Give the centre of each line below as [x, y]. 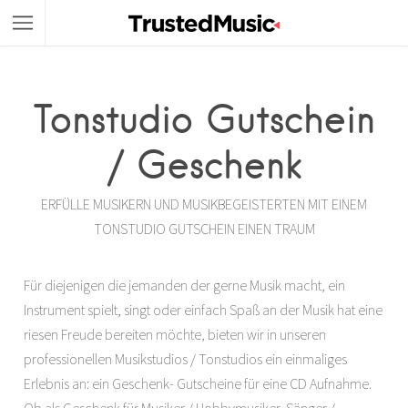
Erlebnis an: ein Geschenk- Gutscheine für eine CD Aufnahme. [198, 383]
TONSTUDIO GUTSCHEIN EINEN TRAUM [204, 229]
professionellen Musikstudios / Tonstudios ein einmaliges [185, 359]
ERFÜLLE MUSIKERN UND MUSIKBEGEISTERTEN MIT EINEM [204, 204]
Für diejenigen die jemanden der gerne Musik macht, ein [184, 285]
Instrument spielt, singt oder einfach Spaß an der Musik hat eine [203, 310]
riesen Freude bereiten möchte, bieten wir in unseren [175, 334]
